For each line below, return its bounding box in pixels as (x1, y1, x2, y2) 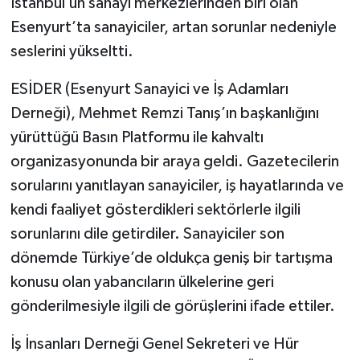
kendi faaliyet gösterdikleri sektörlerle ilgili (10, 201, 301, 218)
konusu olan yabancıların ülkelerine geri (10, 273, 274, 290)
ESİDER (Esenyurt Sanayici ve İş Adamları (10, 80, 288, 97)
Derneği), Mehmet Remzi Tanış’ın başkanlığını (10, 104, 319, 121)
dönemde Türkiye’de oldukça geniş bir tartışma (10, 249, 333, 266)
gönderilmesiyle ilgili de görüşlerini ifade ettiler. (10, 297, 335, 314)
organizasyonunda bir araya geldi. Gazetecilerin (10, 153, 339, 170)
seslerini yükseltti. (10, 43, 133, 59)
